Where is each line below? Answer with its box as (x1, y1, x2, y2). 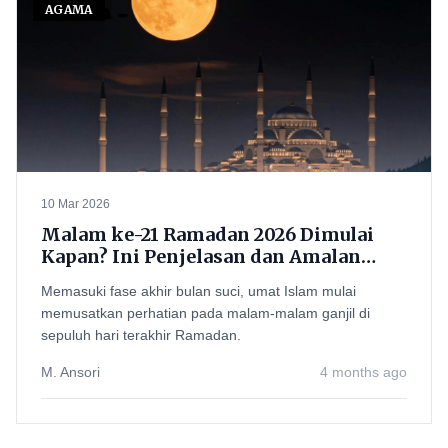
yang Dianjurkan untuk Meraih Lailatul (41, 267, 405, 290)
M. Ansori (41, 364, 100, 380)
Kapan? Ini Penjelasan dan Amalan (41, 245, 361, 268)
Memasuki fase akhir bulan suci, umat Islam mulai (41, 283, 356, 299)
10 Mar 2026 (41, 197, 110, 211)
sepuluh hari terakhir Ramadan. (41, 327, 241, 343)
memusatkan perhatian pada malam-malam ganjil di (41, 305, 370, 321)
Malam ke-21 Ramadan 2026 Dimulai (41, 223, 377, 246)
